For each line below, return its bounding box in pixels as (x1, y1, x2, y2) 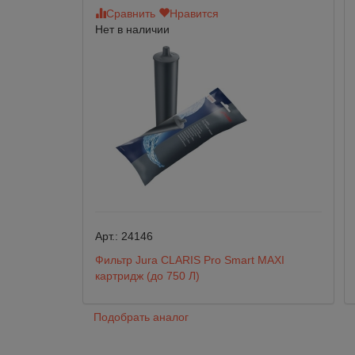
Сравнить (106, 7, 155, 20)
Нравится (170, 7, 219, 20)
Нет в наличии (95, 23, 170, 36)
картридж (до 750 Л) (95, 269, 200, 282)
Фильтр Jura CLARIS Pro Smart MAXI (95, 254, 284, 266)
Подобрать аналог (94, 311, 189, 323)
